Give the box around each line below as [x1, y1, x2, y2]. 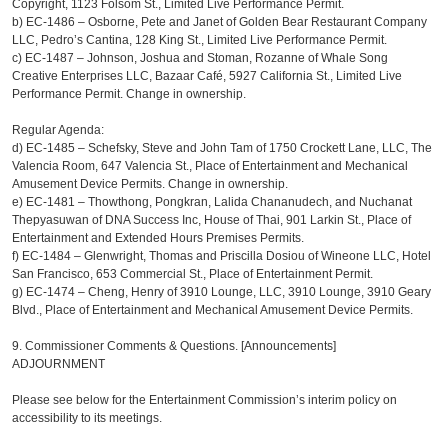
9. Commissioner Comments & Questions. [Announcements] [12, 339, 337, 353]
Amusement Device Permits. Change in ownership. [12, 177, 292, 191]
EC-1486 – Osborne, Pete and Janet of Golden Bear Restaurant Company [26, 15, 428, 29]
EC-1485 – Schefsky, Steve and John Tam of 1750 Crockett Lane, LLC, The [26, 141, 433, 155]
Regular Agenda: [12, 123, 105, 137]
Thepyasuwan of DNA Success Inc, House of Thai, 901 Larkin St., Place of [12, 213, 412, 227]
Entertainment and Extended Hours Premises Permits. [12, 231, 311, 245]
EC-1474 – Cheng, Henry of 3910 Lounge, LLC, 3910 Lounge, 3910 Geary [26, 285, 432, 299]
